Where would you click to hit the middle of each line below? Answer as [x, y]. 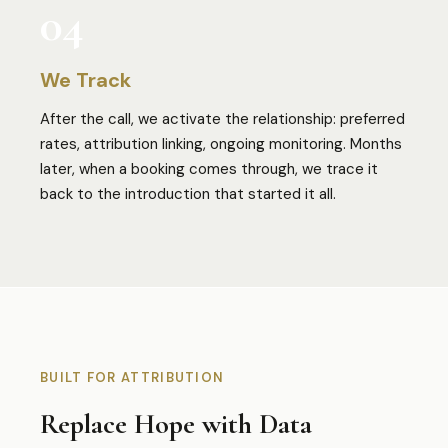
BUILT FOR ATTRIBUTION [132, 377]
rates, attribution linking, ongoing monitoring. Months [221, 144]
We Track [85, 80]
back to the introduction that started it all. [188, 194]
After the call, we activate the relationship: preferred [222, 119]
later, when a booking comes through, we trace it [209, 169]
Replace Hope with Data [176, 424]
